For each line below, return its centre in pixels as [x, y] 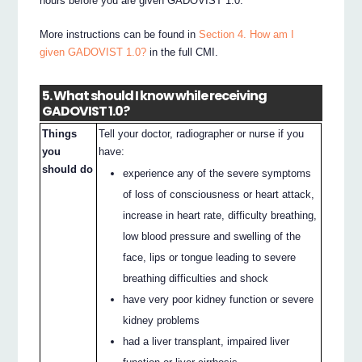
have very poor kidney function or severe [219, 300]
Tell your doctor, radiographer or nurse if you [202, 134]
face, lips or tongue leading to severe [210, 258]
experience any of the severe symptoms [217, 174]
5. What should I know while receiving [155, 95]
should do [68, 170]
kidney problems [162, 321]
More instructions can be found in [120, 35]
